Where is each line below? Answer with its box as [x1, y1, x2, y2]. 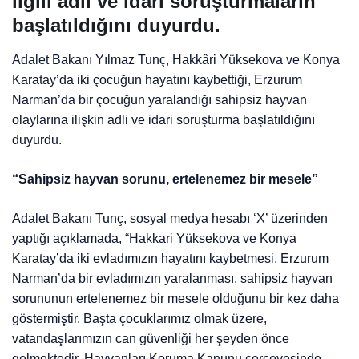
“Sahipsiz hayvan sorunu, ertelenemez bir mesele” [12, 172, 319, 186]
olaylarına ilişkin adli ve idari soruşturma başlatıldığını [12, 113, 316, 127]
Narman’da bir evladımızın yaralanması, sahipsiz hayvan [12, 272, 333, 285]
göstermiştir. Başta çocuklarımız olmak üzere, [12, 312, 268, 325]
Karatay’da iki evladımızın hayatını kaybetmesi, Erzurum [12, 252, 329, 265]
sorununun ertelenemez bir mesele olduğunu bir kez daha [12, 292, 340, 305]
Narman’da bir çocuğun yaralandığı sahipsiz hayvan [12, 93, 308, 107]
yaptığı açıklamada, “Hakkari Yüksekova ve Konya [12, 232, 297, 245]
